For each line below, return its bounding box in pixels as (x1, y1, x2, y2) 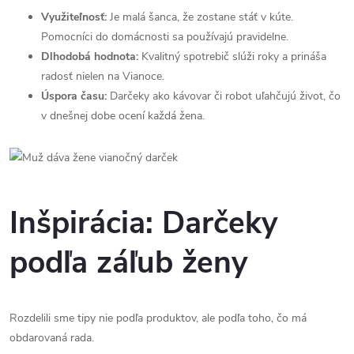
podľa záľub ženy (9, 242, 248, 284)
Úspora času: (41, 88, 107, 104)
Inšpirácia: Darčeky (9, 202, 278, 245)
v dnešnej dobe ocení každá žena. (41, 107, 205, 123)
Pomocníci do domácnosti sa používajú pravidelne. (41, 28, 288, 44)
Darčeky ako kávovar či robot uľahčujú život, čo (107, 88, 341, 104)
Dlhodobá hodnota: (41, 48, 138, 64)
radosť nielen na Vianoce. (41, 68, 164, 84)
